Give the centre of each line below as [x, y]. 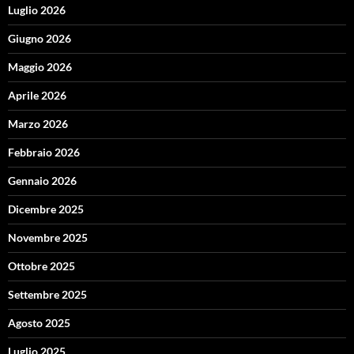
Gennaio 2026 [42, 181]
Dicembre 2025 [46, 209]
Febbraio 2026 [44, 153]
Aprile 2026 [37, 96]
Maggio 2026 [40, 67]
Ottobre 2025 [41, 266]
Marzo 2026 [38, 124]
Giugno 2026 [40, 39]
